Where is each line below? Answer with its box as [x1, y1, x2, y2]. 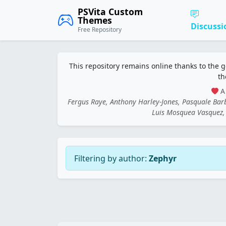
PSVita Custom [78, 6, 143, 18]
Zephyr [149, 152, 177, 164]
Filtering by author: [74, 152, 149, 164]
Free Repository [78, 25, 122, 34]
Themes [78, 14, 112, 26]
